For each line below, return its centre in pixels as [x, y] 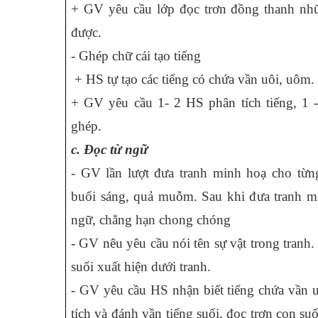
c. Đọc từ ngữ [109, 149]
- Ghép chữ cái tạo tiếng [136, 56]
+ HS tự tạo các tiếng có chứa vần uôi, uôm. [193, 79]
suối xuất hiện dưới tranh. [141, 267]
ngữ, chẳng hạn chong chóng [151, 220]
